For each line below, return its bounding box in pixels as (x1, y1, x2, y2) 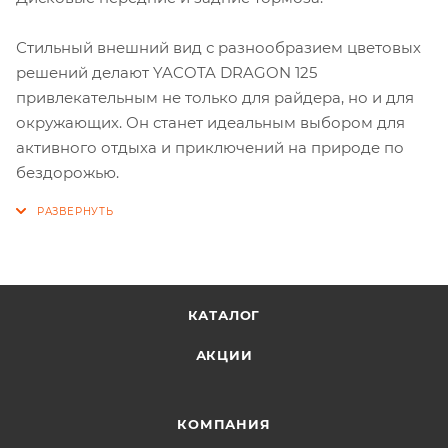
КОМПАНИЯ (177, 416, 271, 432)
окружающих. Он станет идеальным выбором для (16, 112, 405, 132)
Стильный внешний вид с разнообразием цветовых (16, 37, 421, 57)
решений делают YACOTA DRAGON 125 (16, 62, 317, 82)
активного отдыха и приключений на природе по (16, 137, 404, 157)
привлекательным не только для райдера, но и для (16, 87, 414, 107)
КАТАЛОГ (187, 307, 261, 323)
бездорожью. (16, 162, 119, 182)
